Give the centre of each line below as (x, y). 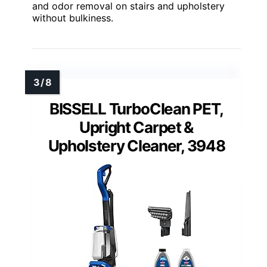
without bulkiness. (73, 18)
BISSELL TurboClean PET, (136, 108)
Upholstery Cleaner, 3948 (136, 145)
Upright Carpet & (136, 127)
